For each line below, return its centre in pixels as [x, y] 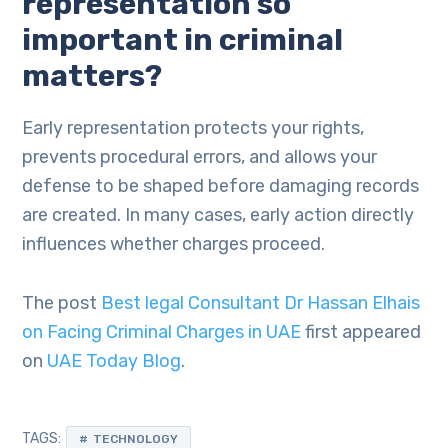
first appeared [361, 332]
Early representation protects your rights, [193, 128]
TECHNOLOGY [136, 439]
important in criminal [183, 40]
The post [62, 303]
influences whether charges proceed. [174, 244]
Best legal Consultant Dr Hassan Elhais [261, 303]
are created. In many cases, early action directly [218, 215]
